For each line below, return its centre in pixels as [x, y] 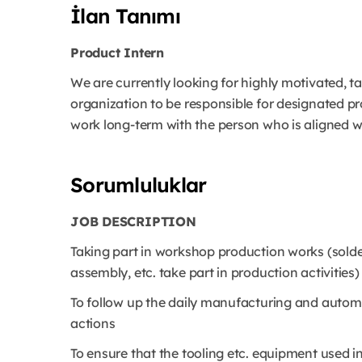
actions [93, 324]
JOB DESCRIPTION [133, 222]
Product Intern [117, 53]
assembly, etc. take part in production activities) [215, 273]
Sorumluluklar [139, 185]
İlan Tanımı [125, 16]
